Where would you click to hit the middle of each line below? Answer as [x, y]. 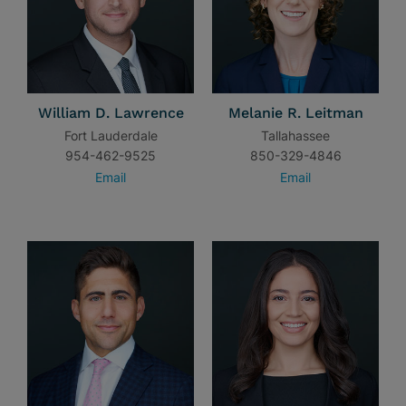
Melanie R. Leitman [295, 113]
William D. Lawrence [111, 113]
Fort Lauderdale [111, 135]
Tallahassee [295, 135]
